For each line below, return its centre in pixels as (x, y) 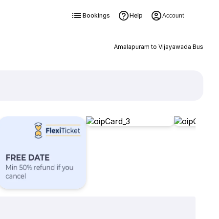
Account (173, 16)
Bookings (96, 15)
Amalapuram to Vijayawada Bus (158, 47)
